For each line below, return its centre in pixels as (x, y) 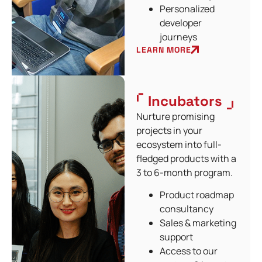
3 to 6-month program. (185, 172)
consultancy (187, 208)
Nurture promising (176, 116)
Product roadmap (197, 194)
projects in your (170, 130)
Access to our (189, 251)
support (177, 237)
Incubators (185, 101)
